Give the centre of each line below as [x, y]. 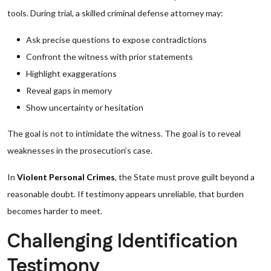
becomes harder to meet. [55, 211]
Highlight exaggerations [71, 73]
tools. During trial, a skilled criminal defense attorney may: [115, 13]
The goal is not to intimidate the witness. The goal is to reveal [124, 133]
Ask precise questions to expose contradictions [116, 40]
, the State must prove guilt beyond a [185, 177]
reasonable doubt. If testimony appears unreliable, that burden [126, 194]
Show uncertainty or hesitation [85, 107]
